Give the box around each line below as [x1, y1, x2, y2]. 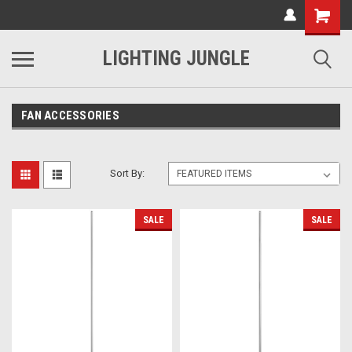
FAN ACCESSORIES [21, 108, 119, 123]
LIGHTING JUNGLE [102, 47, 250, 70]
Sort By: [110, 167, 145, 179]
